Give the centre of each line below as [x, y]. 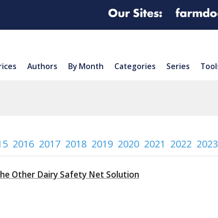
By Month [86, 66]
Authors [42, 66]
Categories [135, 66]
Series [178, 66]
